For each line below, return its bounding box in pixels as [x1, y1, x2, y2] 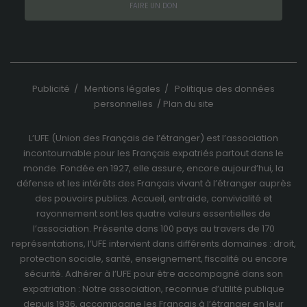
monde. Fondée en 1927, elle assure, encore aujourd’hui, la [23, 162, 284, 175]
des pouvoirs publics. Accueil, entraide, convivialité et [35, 192, 272, 206]
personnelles [93, 97, 153, 111]
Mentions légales [84, 82, 160, 96]
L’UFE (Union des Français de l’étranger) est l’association [29, 132, 278, 145]
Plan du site [162, 97, 214, 111]
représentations [11, 237, 84, 251]
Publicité [32, 82, 70, 96]
